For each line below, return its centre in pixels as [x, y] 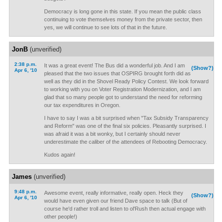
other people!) [60, 217]
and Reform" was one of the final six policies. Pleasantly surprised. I [125, 126]
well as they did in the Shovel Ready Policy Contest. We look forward [126, 81]
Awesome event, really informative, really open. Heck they [113, 193]
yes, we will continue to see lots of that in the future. [105, 27]
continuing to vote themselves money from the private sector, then [123, 19]
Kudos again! [59, 155]
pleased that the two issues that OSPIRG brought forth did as [117, 73]
